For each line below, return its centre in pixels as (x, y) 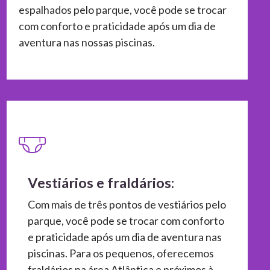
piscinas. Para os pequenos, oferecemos (121, 253)
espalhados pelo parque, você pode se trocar (123, 9)
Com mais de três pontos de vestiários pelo (127, 204)
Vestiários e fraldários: (101, 182)
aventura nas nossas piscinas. (87, 42)
